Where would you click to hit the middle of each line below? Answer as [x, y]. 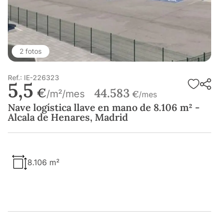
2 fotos [31, 51]
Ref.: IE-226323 [33, 78]
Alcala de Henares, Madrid [68, 117]
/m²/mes [66, 94]
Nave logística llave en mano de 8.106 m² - [104, 108]
